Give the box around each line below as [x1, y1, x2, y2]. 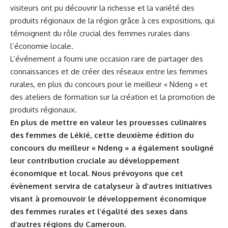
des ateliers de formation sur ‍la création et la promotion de [10, 92, 215, 102]
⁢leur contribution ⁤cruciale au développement [10, 155, 180, 165]
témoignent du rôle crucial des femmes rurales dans [10, 28, 190, 38]
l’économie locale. [10, 41, 73, 51]
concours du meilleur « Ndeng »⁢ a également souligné [10, 142, 214, 153]
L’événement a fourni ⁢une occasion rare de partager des [10, 53, 203, 64]
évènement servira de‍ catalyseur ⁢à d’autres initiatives [10, 181, 212, 191]
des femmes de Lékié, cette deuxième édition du [10, 130, 194, 140]
